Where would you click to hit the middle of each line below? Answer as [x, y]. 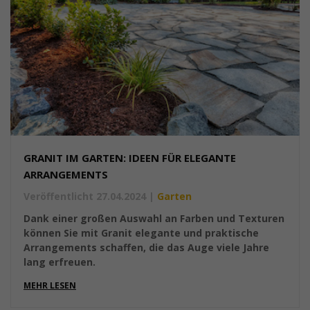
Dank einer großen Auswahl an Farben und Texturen [154, 219]
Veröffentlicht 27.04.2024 [85, 197]
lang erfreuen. [60, 262]
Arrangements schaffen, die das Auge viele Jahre [146, 248]
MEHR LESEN [50, 286]
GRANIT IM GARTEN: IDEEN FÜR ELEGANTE [130, 158]
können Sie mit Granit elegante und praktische [141, 233]
